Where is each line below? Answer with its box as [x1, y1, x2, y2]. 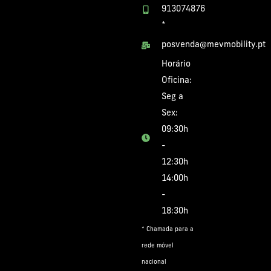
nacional [142, 259, 166, 266]
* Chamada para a [142, 226, 194, 233]
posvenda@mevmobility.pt [161, 41, 266, 50]
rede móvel [142, 243, 174, 250]
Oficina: [161, 76, 192, 86]
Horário [161, 60, 191, 70]
